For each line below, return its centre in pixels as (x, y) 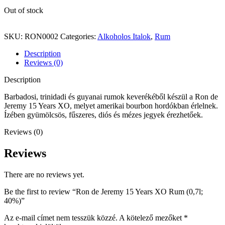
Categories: (78, 36)
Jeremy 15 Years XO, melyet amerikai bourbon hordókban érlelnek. (111, 105)
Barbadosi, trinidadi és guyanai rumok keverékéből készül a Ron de (111, 96)
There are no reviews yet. (44, 174)
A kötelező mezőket (151, 217)
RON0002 (42, 36)
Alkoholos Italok (124, 36)
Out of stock (24, 10)
